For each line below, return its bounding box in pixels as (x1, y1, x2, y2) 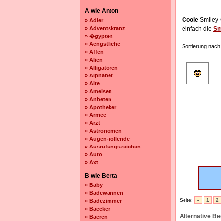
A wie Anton (85, 7, 118, 14)
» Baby (85, 182, 103, 188)
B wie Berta (85, 172, 117, 179)
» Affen (85, 49, 104, 55)
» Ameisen (85, 88, 112, 94)
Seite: (180, 197, 194, 203)
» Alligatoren (85, 65, 118, 71)
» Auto (85, 151, 102, 157)
